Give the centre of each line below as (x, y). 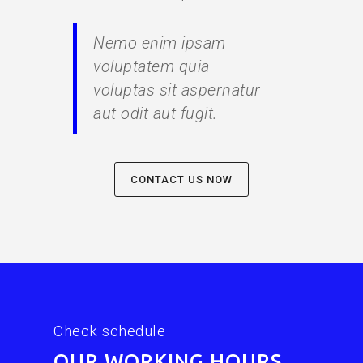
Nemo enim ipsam (160, 43)
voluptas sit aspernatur (177, 90)
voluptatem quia (152, 66)
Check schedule (109, 331)
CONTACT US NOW (181, 179)
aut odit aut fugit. (156, 113)
